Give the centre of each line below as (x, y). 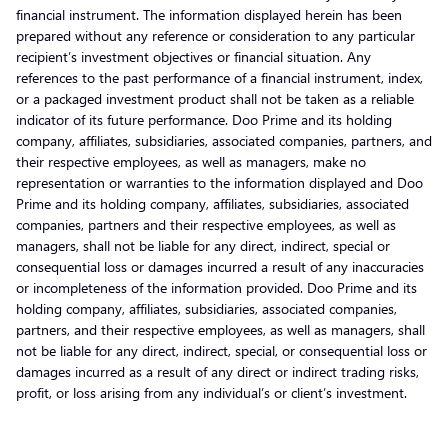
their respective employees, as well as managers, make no (191, 161)
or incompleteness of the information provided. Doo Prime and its (216, 287)
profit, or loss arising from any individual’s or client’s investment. (211, 392)
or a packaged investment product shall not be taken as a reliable (215, 98)
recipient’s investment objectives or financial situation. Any (193, 56)
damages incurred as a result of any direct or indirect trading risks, (217, 371)
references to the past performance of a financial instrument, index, (219, 77)
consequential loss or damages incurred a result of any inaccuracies (220, 266)
